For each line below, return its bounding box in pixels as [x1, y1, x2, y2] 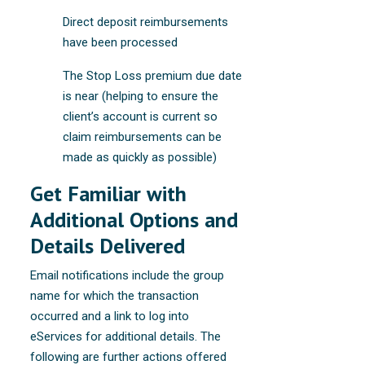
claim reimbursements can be [63, 129, 222, 144]
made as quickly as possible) [63, 149, 218, 165]
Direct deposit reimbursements [63, 14, 229, 29]
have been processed [63, 34, 178, 50]
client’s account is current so [63, 108, 218, 124]
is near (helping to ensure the [63, 88, 219, 103]
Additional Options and [30, 205, 239, 233]
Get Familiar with [30, 179, 187, 207]
